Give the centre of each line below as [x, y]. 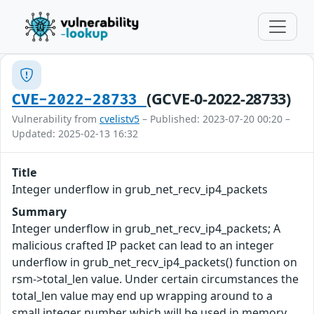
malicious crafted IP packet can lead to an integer [143, 245]
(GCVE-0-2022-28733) [218, 98]
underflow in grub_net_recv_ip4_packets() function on [155, 262]
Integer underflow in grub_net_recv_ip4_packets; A [146, 228]
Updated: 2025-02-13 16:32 [75, 134]
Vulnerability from [56, 119]
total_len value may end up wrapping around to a [142, 296]
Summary [39, 212]
